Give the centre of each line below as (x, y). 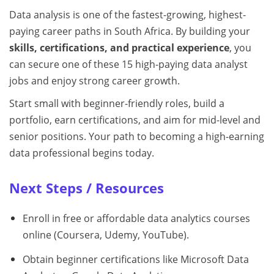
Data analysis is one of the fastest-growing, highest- (128, 14)
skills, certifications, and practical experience (119, 47)
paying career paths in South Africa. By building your (130, 31)
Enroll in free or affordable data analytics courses (136, 218)
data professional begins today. (82, 153)
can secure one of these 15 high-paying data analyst (128, 64)
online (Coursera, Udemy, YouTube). (106, 235)
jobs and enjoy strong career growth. (94, 80)
